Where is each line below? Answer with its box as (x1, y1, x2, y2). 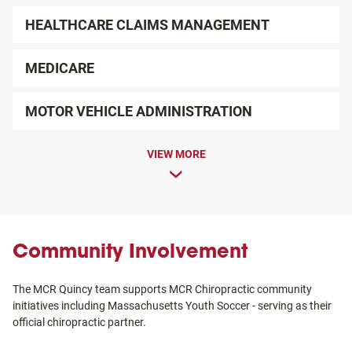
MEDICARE (25, 60, 94, 76)
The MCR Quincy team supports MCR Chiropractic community (13, 283, 312, 295)
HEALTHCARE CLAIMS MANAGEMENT (25, 16, 269, 33)
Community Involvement (13, 239, 247, 263)
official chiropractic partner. (13, 316, 146, 328)
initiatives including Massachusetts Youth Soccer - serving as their (13, 299, 332, 312)
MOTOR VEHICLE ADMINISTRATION (25, 103, 252, 119)
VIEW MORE (146, 148, 206, 160)
